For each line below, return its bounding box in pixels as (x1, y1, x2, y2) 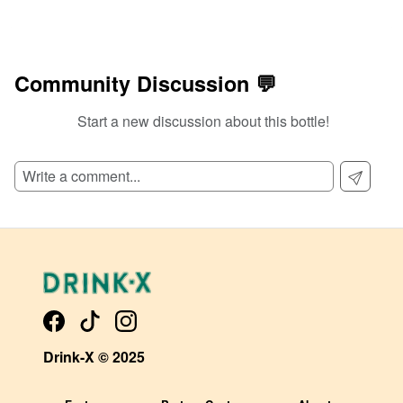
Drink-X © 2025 (43, 345, 145, 367)
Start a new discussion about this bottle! (77, 111, 329, 132)
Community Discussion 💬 (14, 68, 276, 99)
